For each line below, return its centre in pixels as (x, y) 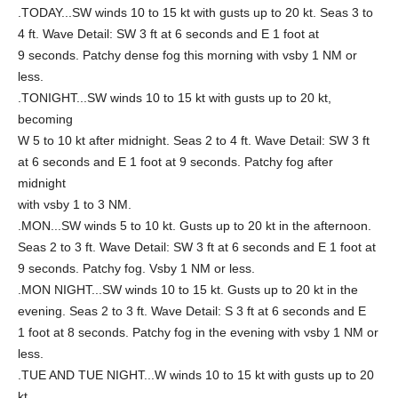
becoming (45, 119)
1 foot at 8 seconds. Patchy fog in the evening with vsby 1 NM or (198, 332)
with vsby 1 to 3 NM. (75, 204)
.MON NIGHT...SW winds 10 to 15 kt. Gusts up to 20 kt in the (188, 290)
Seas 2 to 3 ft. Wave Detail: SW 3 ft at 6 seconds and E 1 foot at (197, 247)
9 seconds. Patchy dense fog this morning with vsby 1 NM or (187, 55)
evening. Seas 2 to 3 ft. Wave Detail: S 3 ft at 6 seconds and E (192, 311)
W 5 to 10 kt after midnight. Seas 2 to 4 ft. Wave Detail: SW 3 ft (194, 140)
